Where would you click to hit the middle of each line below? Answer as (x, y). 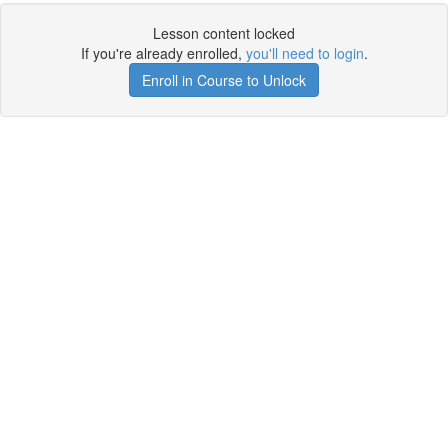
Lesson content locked (224, 33)
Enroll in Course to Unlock (224, 80)
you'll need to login (304, 53)
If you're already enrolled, (163, 53)
